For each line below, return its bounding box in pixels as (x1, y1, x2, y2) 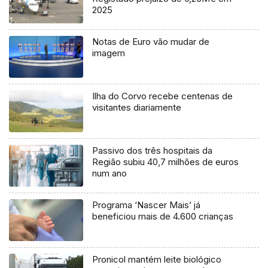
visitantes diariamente (92, 101, 182, 113)
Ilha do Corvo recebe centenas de (92, 90, 233, 102)
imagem (92, 47, 126, 59)
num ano (92, 167, 127, 179)
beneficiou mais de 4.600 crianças (92, 210, 234, 222)
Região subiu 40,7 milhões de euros (92, 156, 239, 167)
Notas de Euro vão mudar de (92, 36, 210, 48)
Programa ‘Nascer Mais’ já (92, 199, 201, 211)
